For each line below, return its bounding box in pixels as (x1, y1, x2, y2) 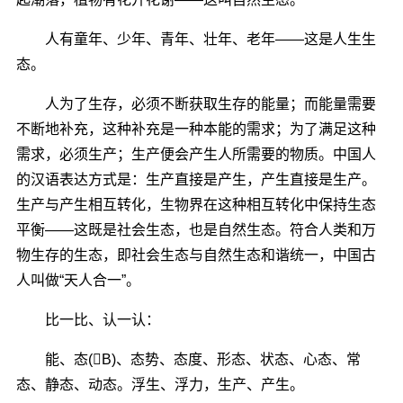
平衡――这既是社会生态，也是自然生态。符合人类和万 (15, 221, 376, 237)
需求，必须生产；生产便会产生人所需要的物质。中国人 (15, 146, 376, 162)
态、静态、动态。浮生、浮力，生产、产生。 (15, 376, 304, 392)
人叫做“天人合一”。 (15, 272, 140, 288)
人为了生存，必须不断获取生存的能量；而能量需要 (15, 95, 376, 112)
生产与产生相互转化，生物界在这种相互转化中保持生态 (15, 196, 376, 212)
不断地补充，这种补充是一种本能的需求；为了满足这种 (15, 121, 376, 137)
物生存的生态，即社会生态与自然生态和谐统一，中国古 (15, 246, 376, 263)
